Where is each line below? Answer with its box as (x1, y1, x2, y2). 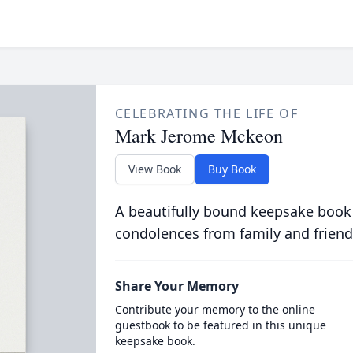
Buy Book (207, 162, 256, 176)
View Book (128, 162, 181, 176)
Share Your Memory (114, 277, 239, 295)
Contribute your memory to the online (114, 302, 315, 317)
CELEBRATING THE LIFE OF (114, 105, 299, 122)
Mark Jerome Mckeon (114, 123, 283, 148)
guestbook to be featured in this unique (114, 318, 326, 333)
